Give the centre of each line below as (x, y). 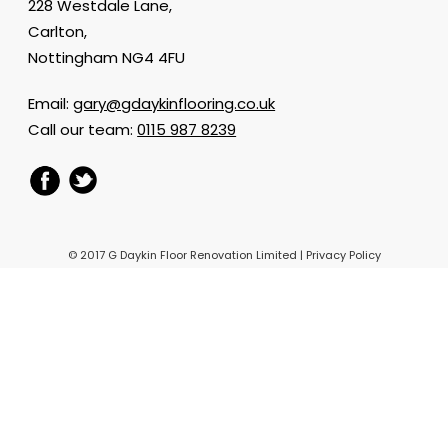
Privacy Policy (343, 255)
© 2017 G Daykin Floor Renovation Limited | (186, 255)
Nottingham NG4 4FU (107, 58)
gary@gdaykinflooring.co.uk (174, 104)
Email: (51, 104)
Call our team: (83, 130)
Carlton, (58, 32)
